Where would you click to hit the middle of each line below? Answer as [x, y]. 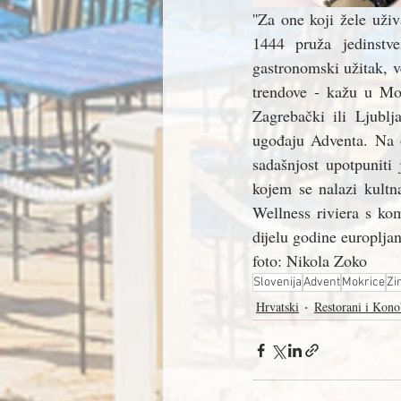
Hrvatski [277, 306]
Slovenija [277, 282]
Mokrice [363, 282]
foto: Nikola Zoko [310, 260]
